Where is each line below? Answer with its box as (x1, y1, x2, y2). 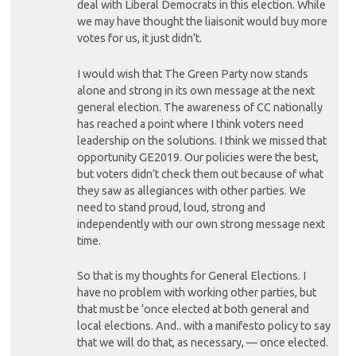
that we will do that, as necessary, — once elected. (76, 336, 328, 350)
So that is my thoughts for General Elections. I (76, 269, 306, 283)
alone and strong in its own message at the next (76, 83, 315, 97)
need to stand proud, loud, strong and (76, 200, 265, 214)
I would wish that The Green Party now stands (76, 67, 308, 80)
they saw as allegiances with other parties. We (76, 184, 306, 197)
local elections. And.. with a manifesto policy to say (76, 319, 331, 333)
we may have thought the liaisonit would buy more (76, 15, 327, 29)
